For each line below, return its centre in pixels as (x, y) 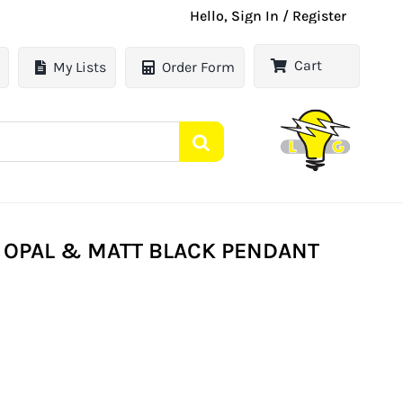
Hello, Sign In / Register (269, 16)
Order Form (199, 67)
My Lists (80, 67)
